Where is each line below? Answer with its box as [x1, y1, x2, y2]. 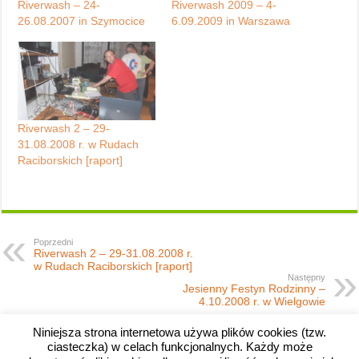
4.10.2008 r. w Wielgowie [198, 295, 325, 309]
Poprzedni [34, 237, 74, 248]
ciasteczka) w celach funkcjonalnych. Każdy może [46, 340, 313, 354]
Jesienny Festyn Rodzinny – [182, 282, 325, 296]
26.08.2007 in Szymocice [18, 14, 146, 27]
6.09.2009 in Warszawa [171, 14, 290, 27]
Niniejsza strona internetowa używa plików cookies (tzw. [33, 325, 326, 339]
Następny [287, 272, 325, 283]
